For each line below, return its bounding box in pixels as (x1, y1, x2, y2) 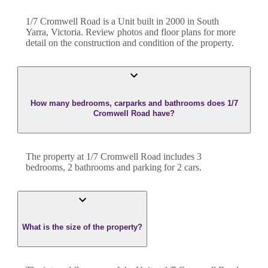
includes (161, 151, 194, 162)
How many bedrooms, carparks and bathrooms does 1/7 (30, 98, 238, 108)
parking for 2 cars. (133, 162, 202, 172)
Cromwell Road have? (93, 108, 175, 118)
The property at (26, 151, 86, 162)
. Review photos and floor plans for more (81, 27, 236, 38)
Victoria (51, 27, 81, 38)
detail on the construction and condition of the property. (26, 38, 234, 48)
